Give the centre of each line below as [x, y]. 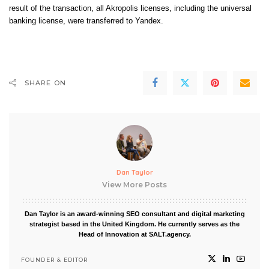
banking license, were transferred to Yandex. [86, 21]
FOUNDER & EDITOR [55, 259]
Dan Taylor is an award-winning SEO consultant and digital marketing [134, 214]
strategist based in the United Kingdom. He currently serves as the [134, 224]
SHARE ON [45, 83]
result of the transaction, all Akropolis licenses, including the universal [130, 8]
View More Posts [134, 185]
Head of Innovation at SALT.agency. [134, 234]
